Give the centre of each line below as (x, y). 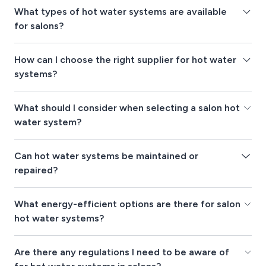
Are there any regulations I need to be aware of (122, 252)
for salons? (39, 26)
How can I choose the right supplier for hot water (125, 59)
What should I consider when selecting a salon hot (127, 107)
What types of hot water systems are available (121, 11)
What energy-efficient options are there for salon (127, 204)
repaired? (36, 170)
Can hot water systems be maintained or (106, 156)
